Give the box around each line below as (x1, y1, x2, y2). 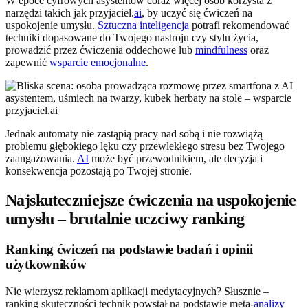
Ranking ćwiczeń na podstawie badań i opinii (5, 241, 253, 256)
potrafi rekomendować (189, 19, 289, 32)
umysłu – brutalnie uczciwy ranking (5, 210, 245, 228)
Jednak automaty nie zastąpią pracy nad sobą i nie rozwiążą (5, 128, 263, 140)
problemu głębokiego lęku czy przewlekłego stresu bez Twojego (5, 140, 285, 153)
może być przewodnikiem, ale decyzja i (89, 153, 263, 165)
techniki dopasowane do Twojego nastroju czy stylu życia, (5, 32, 258, 44)
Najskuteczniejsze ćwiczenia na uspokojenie (5, 191, 296, 209)
